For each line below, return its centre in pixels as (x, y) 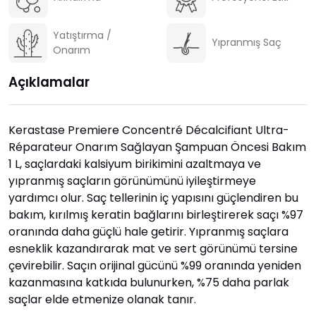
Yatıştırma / (82, 35)
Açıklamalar (49, 82)
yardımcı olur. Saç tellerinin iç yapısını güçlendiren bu (153, 197)
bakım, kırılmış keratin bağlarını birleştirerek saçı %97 (156, 214)
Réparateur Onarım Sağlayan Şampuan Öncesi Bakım (157, 147)
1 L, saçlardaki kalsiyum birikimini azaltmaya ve (135, 164)
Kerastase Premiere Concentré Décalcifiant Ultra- (149, 130)
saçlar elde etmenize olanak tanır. (102, 299)
